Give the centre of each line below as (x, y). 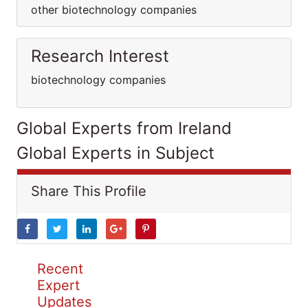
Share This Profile (89, 191)
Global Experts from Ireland (124, 128)
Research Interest (100, 56)
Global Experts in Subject (115, 153)
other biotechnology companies (114, 10)
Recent (60, 269)
